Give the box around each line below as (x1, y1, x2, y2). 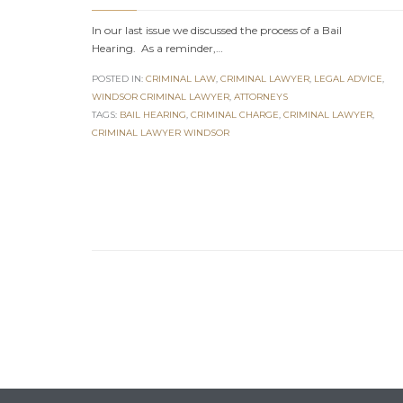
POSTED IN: (92, 73, 146, 85)
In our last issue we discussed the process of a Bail (92, 23, 342, 38)
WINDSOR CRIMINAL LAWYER (92, 91, 229, 103)
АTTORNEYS (234, 91, 288, 103)
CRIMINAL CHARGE (191, 109, 279, 121)
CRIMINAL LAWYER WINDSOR (92, 127, 229, 139)
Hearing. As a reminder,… (92, 41, 223, 56)
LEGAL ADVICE (314, 73, 382, 85)
